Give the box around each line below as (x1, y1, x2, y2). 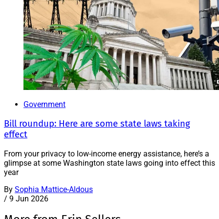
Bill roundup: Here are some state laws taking (4, 118, 190, 129)
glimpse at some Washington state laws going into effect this (4, 158, 215, 168)
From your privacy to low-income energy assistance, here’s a (4, 149, 209, 158)
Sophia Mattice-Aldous (15, 184, 93, 194)
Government (23, 100, 66, 109)
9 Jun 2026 (9, 194, 48, 203)
